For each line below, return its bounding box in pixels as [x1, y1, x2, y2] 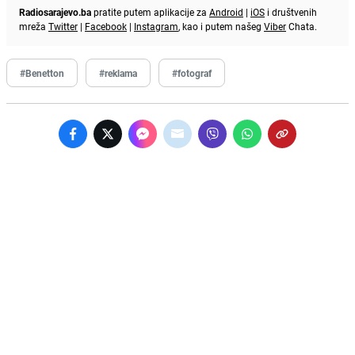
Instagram [134, 19, 178, 32]
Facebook [85, 19, 127, 32]
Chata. [286, 19, 317, 32]
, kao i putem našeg [178, 19, 264, 32]
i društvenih [265, 5, 317, 18]
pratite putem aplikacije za [91, 5, 209, 18]
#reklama [99, 66, 137, 79]
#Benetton [20, 66, 64, 79]
